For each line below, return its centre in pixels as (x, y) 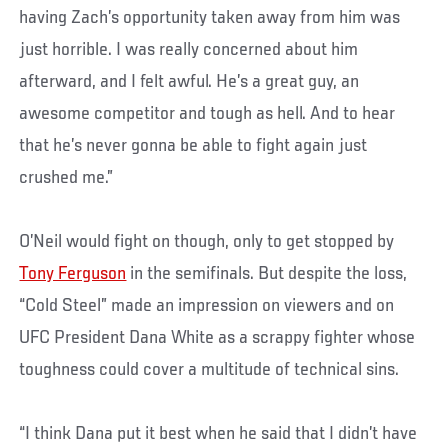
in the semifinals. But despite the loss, (267, 273)
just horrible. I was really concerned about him (189, 49)
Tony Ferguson (73, 273)
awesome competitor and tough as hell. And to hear (207, 113)
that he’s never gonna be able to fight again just (193, 145)
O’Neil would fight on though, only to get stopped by (207, 241)
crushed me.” (66, 177)
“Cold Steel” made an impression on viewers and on (207, 305)
